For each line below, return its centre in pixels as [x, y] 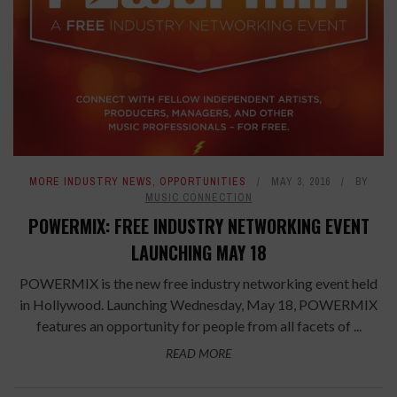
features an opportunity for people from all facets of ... [198, 326]
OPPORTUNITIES [202, 182]
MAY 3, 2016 [300, 182]
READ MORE [198, 354]
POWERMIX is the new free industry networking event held [198, 284]
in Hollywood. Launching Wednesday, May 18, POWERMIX [198, 305]
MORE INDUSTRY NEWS [90, 182]
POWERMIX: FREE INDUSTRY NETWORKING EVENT [198, 226]
